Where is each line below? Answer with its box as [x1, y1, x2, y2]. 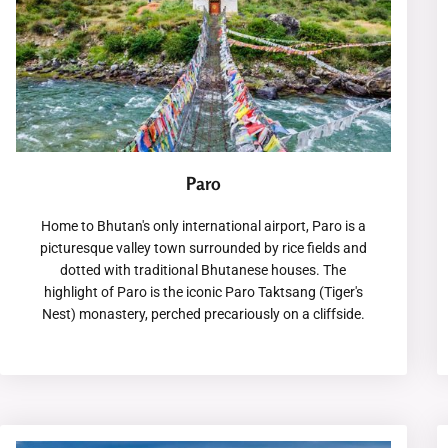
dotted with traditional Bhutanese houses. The [60, 261, 347, 278]
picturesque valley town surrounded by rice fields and [39, 239, 367, 256]
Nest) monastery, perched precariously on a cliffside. [41, 305, 365, 322]
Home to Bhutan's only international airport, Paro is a [40, 217, 366, 234]
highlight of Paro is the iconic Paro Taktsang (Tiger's [43, 283, 363, 300]
